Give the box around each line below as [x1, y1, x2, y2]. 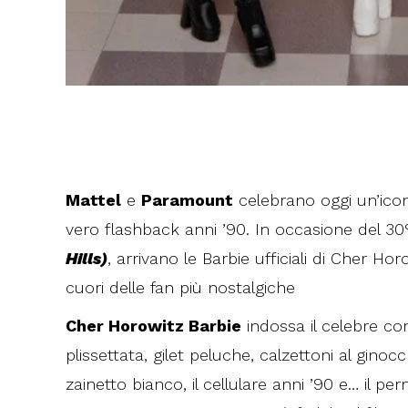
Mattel [66, 190, 121, 209]
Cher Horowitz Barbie [66, 316, 241, 335]
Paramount [141, 190, 233, 209]
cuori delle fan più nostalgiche [66, 278, 295, 297]
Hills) [66, 249, 107, 268]
